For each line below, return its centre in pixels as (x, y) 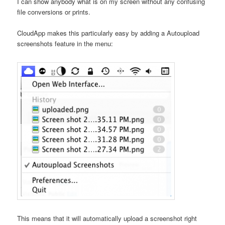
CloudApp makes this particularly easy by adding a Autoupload (108, 33)
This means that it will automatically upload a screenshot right (107, 218)
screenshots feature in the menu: (65, 44)
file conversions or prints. (54, 12)
